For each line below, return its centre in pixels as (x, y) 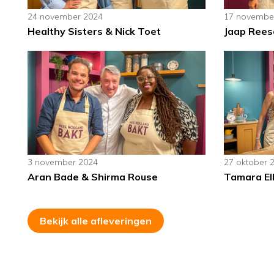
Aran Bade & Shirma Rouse (93, 177)
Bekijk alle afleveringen (96, 221)
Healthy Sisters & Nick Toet (94, 31)
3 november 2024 (63, 162)
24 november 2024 (65, 17)
